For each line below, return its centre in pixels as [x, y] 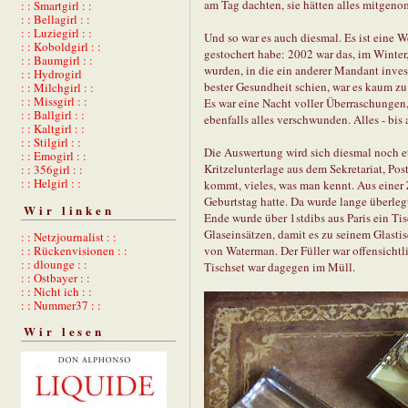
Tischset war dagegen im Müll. [280, 267]
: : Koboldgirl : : [61, 47]
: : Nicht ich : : [56, 291]
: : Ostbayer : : [56, 277]
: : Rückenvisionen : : [74, 250]
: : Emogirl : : [54, 156]
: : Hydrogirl [51, 74]
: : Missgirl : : [54, 102]
